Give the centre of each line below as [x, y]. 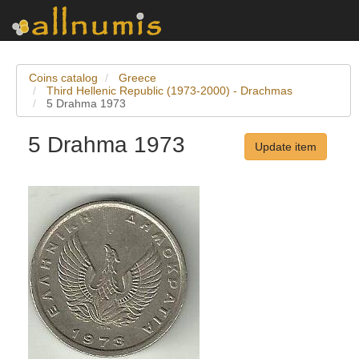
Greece [137, 78]
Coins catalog [63, 78]
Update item [285, 147]
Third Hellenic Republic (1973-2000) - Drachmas [169, 91]
